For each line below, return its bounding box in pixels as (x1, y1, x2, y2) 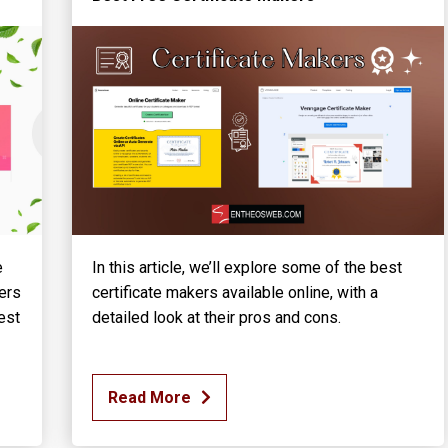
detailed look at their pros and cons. (91, 308, 341, 328)
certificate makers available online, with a (91, 283, 378, 303)
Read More (107, 388, 191, 408)
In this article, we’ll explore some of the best (91, 258, 402, 278)
